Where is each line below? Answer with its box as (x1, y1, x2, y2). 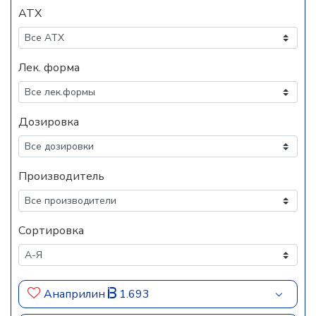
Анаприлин (44, 286, 108, 302)
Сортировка (18, 223, 84, 238)
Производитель (18, 169, 104, 184)
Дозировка (18, 114, 79, 130)
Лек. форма (18, 60, 80, 75)
